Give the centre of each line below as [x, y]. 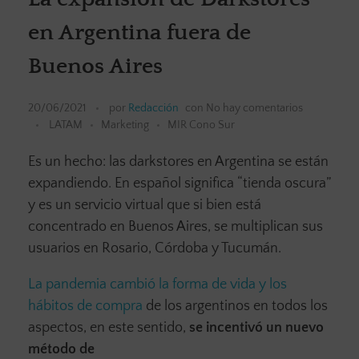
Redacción [153, 109]
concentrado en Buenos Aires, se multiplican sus [175, 227]
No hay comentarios [254, 109]
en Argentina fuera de [139, 33]
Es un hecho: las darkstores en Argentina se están [178, 162]
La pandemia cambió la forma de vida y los [157, 285]
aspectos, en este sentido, [109, 328]
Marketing [125, 125]
